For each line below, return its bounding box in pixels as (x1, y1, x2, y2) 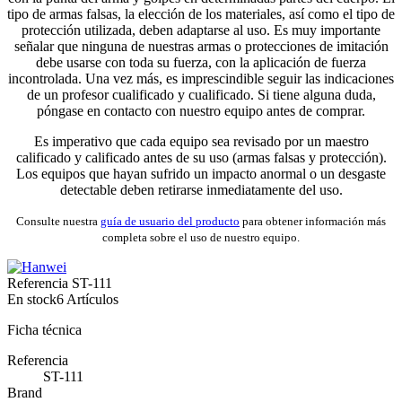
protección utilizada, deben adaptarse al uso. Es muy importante (22, 22, 380, 39)
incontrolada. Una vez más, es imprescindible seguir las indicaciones (8, 71, 394, 87)
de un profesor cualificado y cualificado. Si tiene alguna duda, (26, 87, 376, 103)
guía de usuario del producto (100, 214, 240, 229)
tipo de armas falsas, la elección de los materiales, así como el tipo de (7, 6, 395, 22)
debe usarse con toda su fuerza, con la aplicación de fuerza (36, 55, 366, 71)
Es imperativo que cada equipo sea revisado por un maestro (33, 134, 369, 150)
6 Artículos (57, 292, 118, 308)
